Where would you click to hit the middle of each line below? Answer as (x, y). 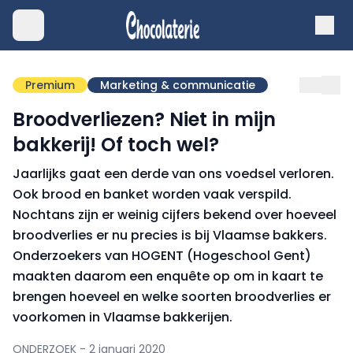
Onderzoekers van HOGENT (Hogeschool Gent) (162, 256)
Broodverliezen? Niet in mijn (144, 119)
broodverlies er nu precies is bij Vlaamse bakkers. (170, 235)
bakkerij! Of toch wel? (116, 145)
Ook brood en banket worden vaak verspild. (152, 194)
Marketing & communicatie (178, 85)
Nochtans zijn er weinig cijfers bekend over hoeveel (175, 215)
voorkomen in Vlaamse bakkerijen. (123, 317)
